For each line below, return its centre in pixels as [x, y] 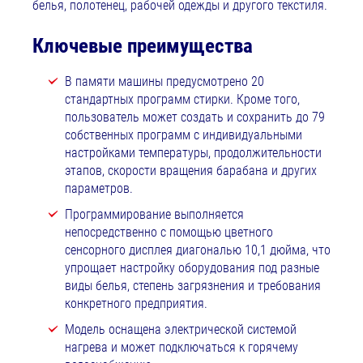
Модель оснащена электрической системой [181, 329]
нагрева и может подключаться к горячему [181, 347]
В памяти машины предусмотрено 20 [164, 81]
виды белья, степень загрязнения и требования [193, 285]
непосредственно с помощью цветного [169, 232]
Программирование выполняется [154, 214]
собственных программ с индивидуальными [184, 135]
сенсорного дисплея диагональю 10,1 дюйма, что [198, 250]
